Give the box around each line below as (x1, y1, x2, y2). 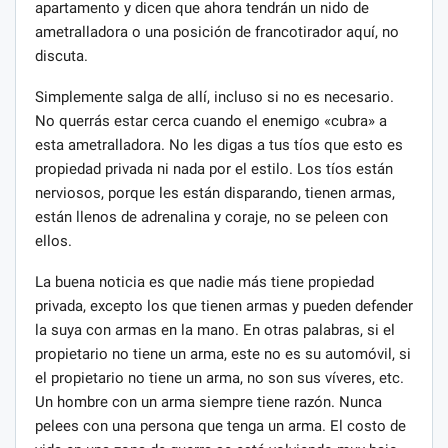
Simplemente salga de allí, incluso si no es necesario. (35, 87, 394, 106)
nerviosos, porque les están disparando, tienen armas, (35, 183, 395, 202)
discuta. (35, 46, 88, 65)
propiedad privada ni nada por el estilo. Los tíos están (35, 159, 393, 178)
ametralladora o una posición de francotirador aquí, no (35, 22, 399, 41)
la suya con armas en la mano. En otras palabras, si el (35, 320, 395, 339)
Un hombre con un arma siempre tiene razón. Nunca (35, 392, 382, 411)
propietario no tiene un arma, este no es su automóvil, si (35, 344, 411, 363)
